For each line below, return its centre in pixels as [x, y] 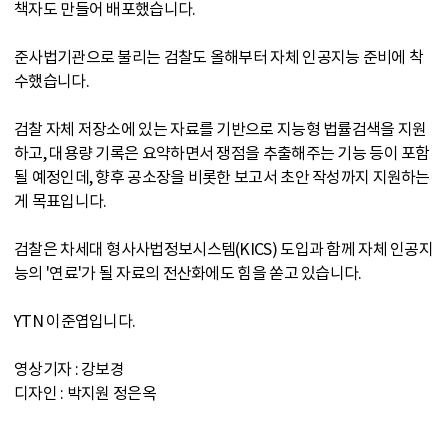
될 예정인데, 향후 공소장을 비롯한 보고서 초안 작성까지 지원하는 [222, 177]
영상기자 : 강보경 [69, 369]
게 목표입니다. [60, 201]
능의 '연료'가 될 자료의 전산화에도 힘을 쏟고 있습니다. [188, 273]
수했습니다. [51, 81]
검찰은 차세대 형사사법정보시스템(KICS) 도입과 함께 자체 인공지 [224, 249]
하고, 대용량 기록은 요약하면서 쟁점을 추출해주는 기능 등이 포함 [222, 153]
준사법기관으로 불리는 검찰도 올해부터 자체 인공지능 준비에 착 [219, 57]
